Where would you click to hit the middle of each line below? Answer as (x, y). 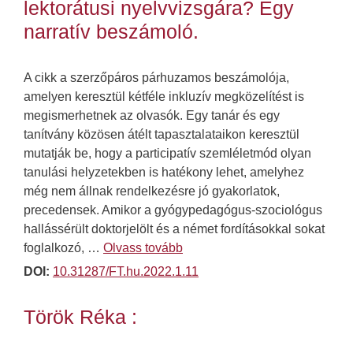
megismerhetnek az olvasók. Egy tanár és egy (152, 116)
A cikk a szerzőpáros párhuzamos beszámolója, (156, 78)
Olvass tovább (143, 248)
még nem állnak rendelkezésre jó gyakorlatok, (152, 191)
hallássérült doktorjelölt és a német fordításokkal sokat (174, 229)
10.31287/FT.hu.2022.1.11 (126, 272)
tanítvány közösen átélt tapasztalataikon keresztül (162, 135)
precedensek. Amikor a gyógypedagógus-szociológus (173, 210)
